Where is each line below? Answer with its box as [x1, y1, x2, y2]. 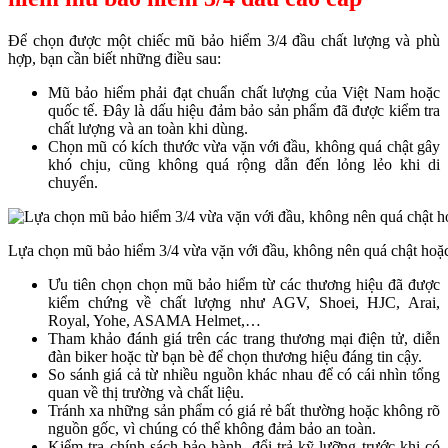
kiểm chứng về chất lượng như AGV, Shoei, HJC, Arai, [48, 293, 440, 311]
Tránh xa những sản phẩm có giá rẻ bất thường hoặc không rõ [48, 401, 440, 419]
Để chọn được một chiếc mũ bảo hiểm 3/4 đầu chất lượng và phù [8, 31, 440, 49]
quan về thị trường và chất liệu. [48, 383, 244, 401]
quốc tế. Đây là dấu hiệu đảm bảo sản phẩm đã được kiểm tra [48, 101, 440, 119]
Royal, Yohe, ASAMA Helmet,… [48, 311, 261, 329]
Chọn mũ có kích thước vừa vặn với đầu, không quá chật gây [48, 137, 440, 155]
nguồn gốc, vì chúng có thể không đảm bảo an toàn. [48, 419, 376, 437]
